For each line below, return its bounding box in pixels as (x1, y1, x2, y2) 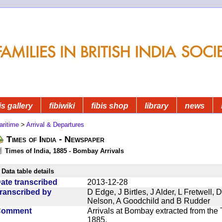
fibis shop (91, 101, 128, 110)
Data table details (1, 167, 54, 175)
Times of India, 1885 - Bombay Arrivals (5, 147, 124, 155)
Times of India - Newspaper (6, 134, 105, 144)
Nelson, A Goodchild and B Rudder (87, 196, 210, 205)
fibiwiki (49, 101, 75, 110)
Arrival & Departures (26, 120, 84, 128)
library (145, 101, 168, 110)
